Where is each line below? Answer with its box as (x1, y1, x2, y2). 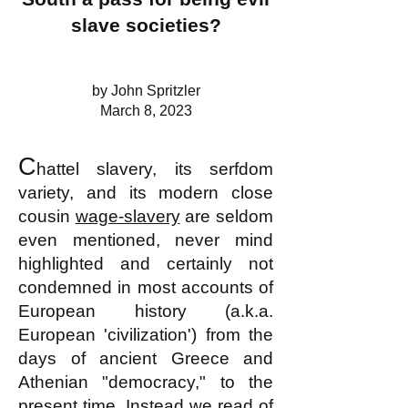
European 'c (18, 325, 117, 344)
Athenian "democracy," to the (18, 372, 273, 392)
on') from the (168, 325, 274, 344)
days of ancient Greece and (18, 349, 273, 368)
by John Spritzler (91, 83, 200, 98)
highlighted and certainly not (18, 254, 273, 273)
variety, (18, 183, 74, 202)
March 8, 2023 (99, 103, 192, 118)
